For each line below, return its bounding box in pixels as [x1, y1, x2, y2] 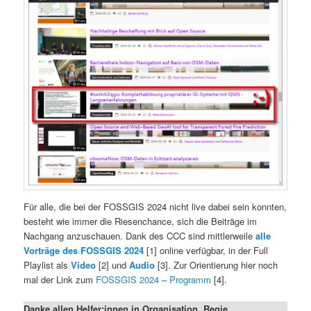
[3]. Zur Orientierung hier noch [155, 258, 278, 271]
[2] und [96, 258, 130, 271]
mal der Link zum [24, 272, 96, 286]
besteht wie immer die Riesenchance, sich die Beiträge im [24, 214, 258, 228]
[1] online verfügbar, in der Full [144, 243, 269, 257]
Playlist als [24, 258, 72, 271]
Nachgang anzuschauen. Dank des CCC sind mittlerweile [24, 228, 256, 242]
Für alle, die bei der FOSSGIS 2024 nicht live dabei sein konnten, [24, 199, 287, 213]
